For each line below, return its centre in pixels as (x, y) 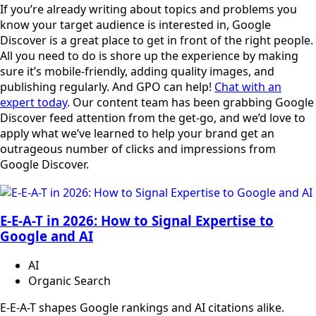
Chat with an (248, 87)
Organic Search (69, 281)
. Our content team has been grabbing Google (190, 103)
